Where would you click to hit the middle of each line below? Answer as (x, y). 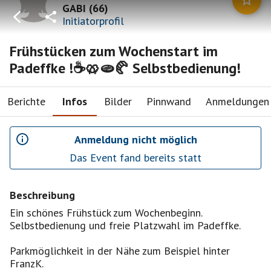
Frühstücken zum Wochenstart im (114, 51)
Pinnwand (169, 101)
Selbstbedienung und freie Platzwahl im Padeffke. (125, 225)
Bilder (118, 101)
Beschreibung (42, 195)
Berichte (26, 101)
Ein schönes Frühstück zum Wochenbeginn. (106, 213)
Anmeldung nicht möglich (135, 139)
